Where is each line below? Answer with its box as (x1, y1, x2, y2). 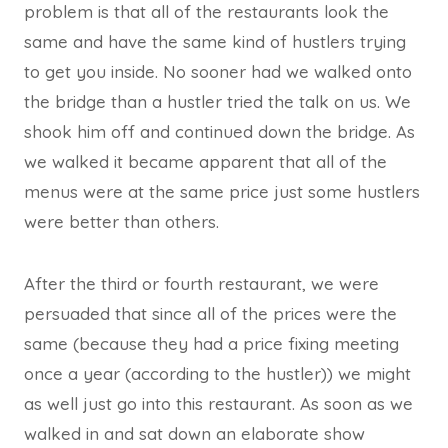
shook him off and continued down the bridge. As (24, 120, 415, 142)
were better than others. (24, 210, 219, 232)
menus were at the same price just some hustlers (24, 180, 420, 202)
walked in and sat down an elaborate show (24, 422, 365, 444)
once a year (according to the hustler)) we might (24, 362, 411, 384)
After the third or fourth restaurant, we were (24, 272, 379, 294)
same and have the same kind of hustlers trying (24, 30, 406, 52)
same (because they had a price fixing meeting (24, 332, 399, 354)
